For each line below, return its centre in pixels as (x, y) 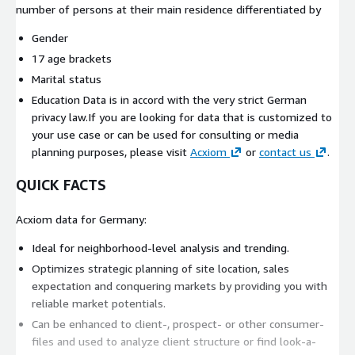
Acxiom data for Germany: (81, 219)
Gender (50, 37)
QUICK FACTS (61, 184)
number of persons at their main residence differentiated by (168, 9)
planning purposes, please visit (111, 151)
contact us (285, 151)
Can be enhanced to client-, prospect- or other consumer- (178, 323)
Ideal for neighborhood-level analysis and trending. (160, 247)
